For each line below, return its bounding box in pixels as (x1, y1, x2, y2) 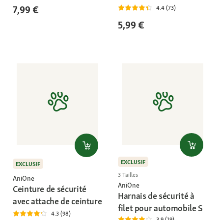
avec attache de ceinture (13, 195, 102, 207)
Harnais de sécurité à (118, 190, 194, 202)
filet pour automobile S (118, 202, 203, 214)
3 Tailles (118, 171, 138, 179)
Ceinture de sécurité (13, 183, 86, 195)
